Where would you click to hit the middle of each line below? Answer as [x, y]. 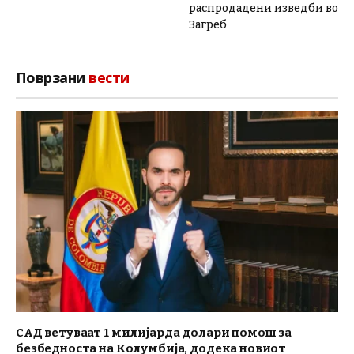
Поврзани [53, 77]
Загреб [208, 24]
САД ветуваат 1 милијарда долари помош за [154, 332]
